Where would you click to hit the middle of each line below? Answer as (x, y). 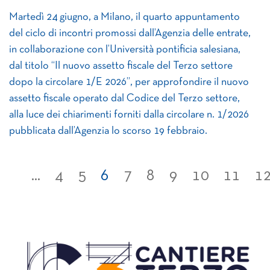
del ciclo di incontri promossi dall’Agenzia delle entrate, (130, 33)
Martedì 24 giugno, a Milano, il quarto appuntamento (124, 17)
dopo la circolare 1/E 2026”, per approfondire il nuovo (129, 82)
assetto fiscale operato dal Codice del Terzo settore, (124, 99)
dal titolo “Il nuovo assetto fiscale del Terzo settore (121, 66)
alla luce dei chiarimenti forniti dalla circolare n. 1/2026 (129, 115)
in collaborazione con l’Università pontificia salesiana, (125, 50)
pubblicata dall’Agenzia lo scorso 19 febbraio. (108, 131)
